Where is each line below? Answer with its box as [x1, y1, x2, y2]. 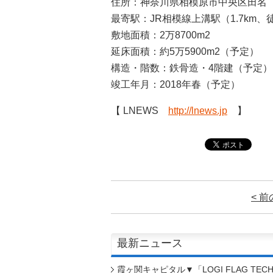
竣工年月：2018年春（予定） [111, 79, 240, 90]
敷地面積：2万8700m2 [111, 29, 210, 40]
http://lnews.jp [168, 105, 227, 116]
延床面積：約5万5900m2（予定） [111, 46, 259, 57]
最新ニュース [116, 236, 183, 249]
